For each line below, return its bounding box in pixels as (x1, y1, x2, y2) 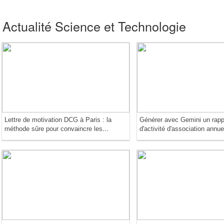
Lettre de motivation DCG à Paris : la (4, 116, 111, 123)
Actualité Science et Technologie (2, 17, 186, 35)
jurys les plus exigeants (4, 134, 73, 141)
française (139, 143, 166, 150)
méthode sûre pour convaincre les (4, 125, 102, 132)
